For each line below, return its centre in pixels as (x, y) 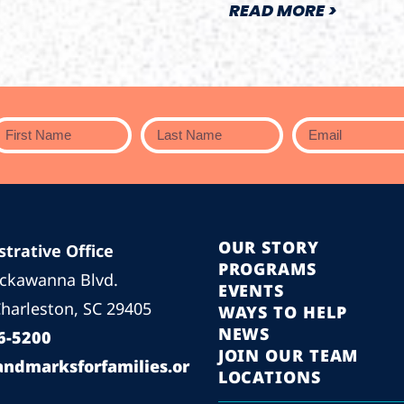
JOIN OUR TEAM (288, 355)
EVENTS (251, 290)
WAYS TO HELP (282, 312)
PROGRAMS (267, 268)
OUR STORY (268, 247)
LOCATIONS (269, 376)
